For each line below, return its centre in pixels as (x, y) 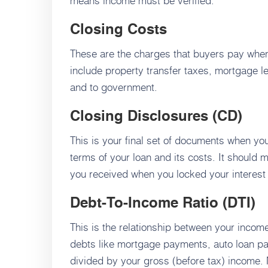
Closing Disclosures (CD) (156, 118)
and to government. (114, 87)
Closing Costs (118, 31)
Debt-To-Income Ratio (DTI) (163, 204)
